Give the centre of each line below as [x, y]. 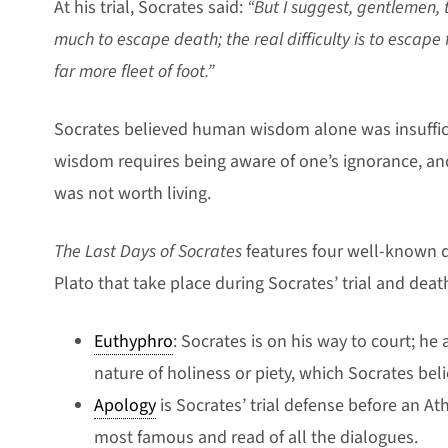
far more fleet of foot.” [134, 71]
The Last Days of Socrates [148, 251]
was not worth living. [132, 193]
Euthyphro [133, 341]
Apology [125, 405]
